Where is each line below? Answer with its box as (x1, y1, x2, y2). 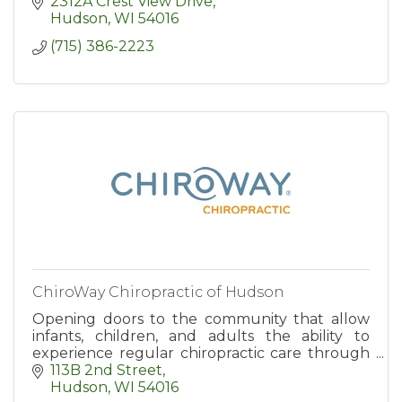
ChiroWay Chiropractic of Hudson (32, 283, 284, 301)
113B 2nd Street (50, 362, 162, 380)
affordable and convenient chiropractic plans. (32, 361, 357, 379)
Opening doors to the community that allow (32, 310, 370, 328)
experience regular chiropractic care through (32, 344, 370, 362)
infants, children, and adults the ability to (32, 327, 370, 345)
